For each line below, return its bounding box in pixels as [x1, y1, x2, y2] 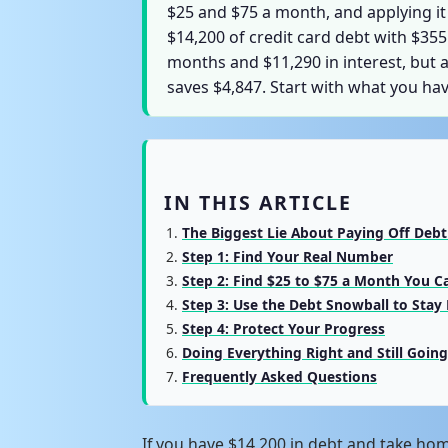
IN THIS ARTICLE [164, 188, 352, 216]
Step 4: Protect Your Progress [182, 318, 385, 338]
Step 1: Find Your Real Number [182, 246, 393, 266]
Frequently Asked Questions [182, 366, 377, 386]
